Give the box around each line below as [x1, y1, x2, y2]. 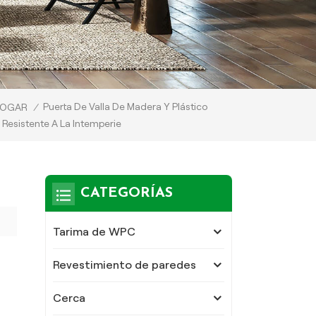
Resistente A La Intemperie [1, 117, 121, 129]
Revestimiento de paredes [52, 258, 196, 271]
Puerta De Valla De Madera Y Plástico [43, 100, 208, 112]
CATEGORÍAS [80, 186, 173, 200]
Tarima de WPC [52, 225, 135, 238]
